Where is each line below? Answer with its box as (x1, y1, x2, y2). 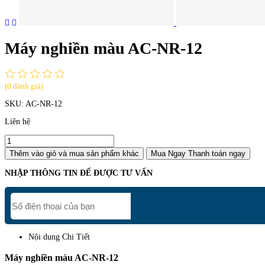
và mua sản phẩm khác (59, 149, 139, 159)
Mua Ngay (151, 149, 186, 159)
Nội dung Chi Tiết (28, 232, 90, 242)
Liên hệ (5, 117, 30, 127)
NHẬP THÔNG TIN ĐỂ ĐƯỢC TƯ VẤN (5, 169, 153, 178)
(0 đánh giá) (5, 82, 43, 91)
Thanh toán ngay (188, 149, 245, 159)
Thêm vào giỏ (9, 149, 56, 159)
